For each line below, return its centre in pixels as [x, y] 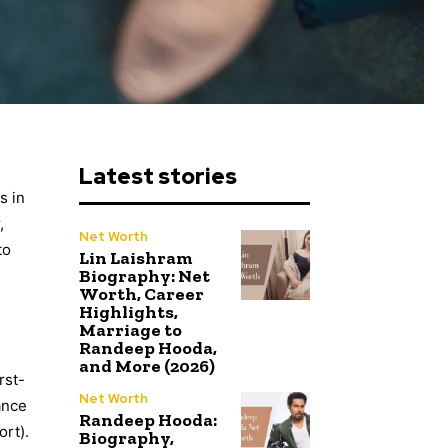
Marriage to [130, 330]
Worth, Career [141, 294]
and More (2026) [147, 366]
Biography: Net [144, 276]
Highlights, [128, 312]
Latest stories [158, 177]
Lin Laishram [136, 258]
